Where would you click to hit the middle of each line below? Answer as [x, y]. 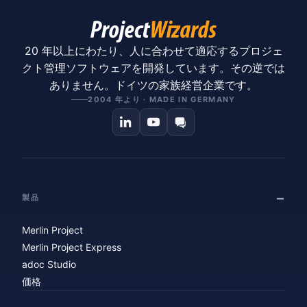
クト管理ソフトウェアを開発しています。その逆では [153, 67]
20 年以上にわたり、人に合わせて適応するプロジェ [153, 50]
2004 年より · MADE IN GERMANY [162, 99]
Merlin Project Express [72, 247]
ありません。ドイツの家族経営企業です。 [153, 85]
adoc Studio [49, 264]
